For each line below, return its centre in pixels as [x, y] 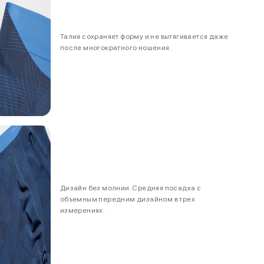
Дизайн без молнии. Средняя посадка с [131, 188]
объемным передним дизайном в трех [127, 199]
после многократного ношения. [115, 48]
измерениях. [82, 210]
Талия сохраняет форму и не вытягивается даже [144, 37]
